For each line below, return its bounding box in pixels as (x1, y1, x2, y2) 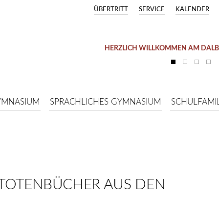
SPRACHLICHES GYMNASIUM (50, 98, 161, 106)
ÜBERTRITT (94, 6, 128, 13)
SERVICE (139, 6, 165, 13)
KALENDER (175, 6, 209, 13)
